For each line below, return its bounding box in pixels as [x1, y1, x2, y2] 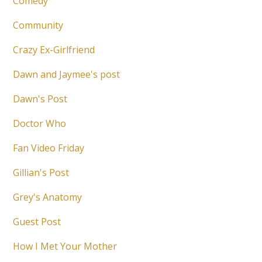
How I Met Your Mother [13, 240, 118, 253]
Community [13, 19, 64, 32]
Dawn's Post [13, 92, 68, 106]
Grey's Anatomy [13, 191, 82, 204]
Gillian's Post [13, 166, 70, 180]
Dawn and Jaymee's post [13, 68, 120, 81]
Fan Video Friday [13, 142, 85, 155]
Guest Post [13, 215, 61, 229]
